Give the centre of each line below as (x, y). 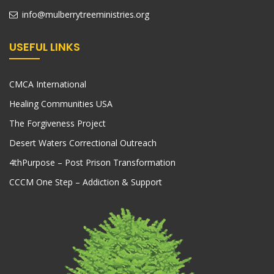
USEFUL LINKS (45, 47)
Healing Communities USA (61, 104)
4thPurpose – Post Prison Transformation (92, 163)
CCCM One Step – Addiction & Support (86, 182)
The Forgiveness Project (57, 124)
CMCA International (48, 84)
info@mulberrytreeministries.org (84, 15)
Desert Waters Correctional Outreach (83, 143)
